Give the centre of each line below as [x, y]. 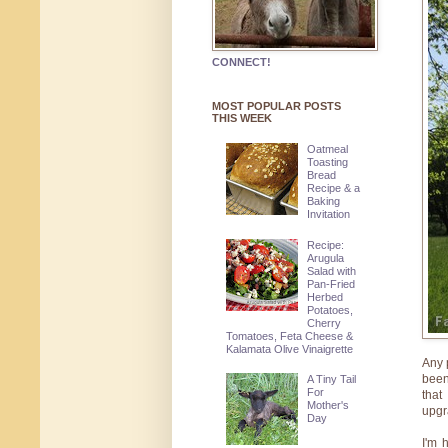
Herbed [325, 296]
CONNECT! [241, 62]
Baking [324, 201]
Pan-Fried [331, 283]
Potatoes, [330, 309]
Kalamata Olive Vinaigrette [289, 348]
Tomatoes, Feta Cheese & [289, 335]
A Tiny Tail [332, 379]
